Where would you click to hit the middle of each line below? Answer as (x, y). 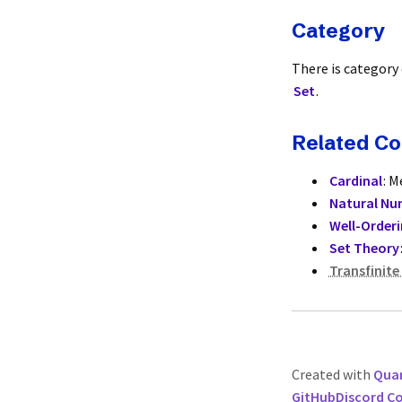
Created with (332, 374)
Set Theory (364, 247)
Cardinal (355, 180)
